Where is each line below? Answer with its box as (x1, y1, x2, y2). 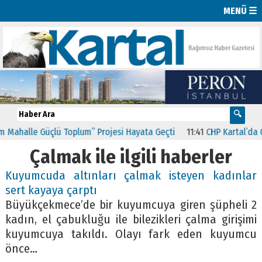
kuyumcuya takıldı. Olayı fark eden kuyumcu (5, 226, 257, 242)
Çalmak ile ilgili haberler (29, 144, 232, 168)
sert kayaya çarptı (5, 182, 97, 198)
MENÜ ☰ (223, 5, 257, 16)
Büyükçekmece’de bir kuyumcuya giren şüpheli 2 (5, 197, 257, 212)
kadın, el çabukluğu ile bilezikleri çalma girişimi (5, 212, 257, 227)
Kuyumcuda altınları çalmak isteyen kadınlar (5, 168, 257, 183)
